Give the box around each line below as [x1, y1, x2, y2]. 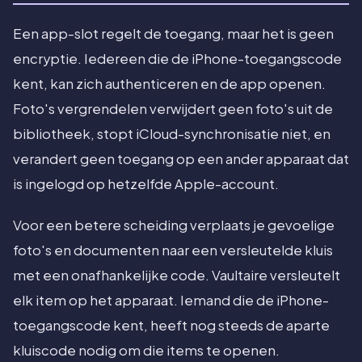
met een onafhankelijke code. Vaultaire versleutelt [13, 267, 340, 284]
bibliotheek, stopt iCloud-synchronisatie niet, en [13, 125, 330, 143]
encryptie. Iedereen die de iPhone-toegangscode [13, 50, 342, 68]
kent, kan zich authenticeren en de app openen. [13, 75, 326, 93]
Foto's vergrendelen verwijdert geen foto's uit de [13, 100, 333, 118]
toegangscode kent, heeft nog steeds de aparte [13, 317, 330, 335]
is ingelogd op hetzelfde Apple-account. [13, 175, 279, 193]
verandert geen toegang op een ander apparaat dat [13, 150, 349, 168]
